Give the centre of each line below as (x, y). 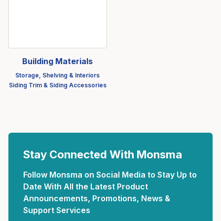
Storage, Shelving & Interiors (58, 75)
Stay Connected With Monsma (103, 154)
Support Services (57, 210)
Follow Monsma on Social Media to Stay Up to (110, 175)
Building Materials (58, 61)
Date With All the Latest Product (86, 186)
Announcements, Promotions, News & (97, 198)
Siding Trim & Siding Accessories (57, 85)
